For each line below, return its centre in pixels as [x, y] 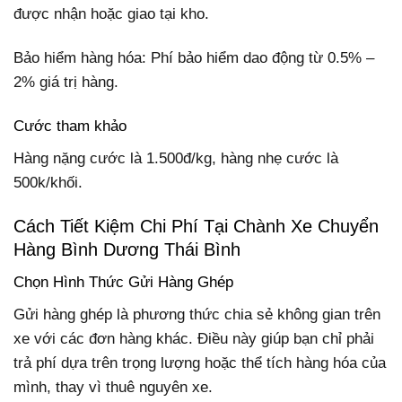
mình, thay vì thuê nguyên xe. [113, 387]
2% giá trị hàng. [66, 83]
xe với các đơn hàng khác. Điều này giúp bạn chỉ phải [194, 338]
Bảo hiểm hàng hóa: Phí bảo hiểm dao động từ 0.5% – [194, 58]
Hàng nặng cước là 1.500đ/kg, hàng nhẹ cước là [176, 158]
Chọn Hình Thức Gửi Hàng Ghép [123, 283]
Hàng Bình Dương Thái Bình [127, 250]
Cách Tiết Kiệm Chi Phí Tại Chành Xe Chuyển [196, 227]
